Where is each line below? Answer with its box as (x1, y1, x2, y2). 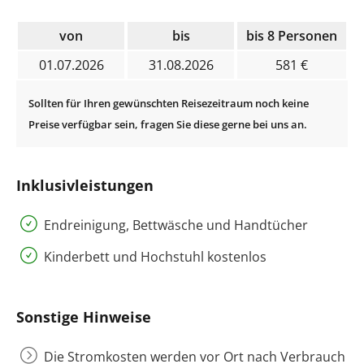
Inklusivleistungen (16, 175, 154, 196)
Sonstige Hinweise (16, 307, 151, 327)
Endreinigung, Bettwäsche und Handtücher (44, 216, 308, 235)
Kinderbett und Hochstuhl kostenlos (44, 248, 266, 266)
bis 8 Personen (246, 27, 337, 45)
